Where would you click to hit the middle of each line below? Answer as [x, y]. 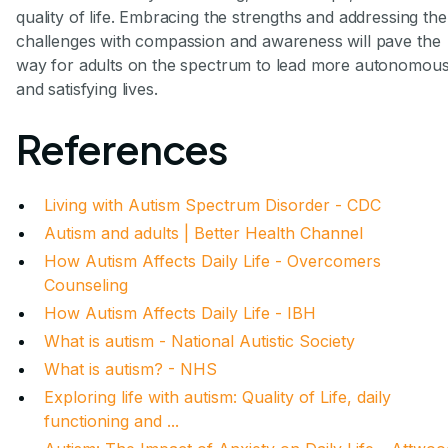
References [121, 149]
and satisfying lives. [87, 89]
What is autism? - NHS [130, 369]
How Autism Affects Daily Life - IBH [180, 313]
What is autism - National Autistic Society [199, 341]
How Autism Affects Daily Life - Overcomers [212, 261]
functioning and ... [111, 421]
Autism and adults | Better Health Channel [203, 233]
